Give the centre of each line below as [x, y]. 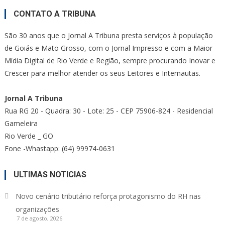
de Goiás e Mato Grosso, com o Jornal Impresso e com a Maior [108, 48]
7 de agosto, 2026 [39, 218]
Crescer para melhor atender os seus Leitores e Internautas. [102, 73]
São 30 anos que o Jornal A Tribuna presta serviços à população [108, 35]
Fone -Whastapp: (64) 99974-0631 [60, 148]
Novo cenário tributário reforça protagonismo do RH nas [108, 196]
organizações [37, 209]
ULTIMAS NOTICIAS [50, 174]
